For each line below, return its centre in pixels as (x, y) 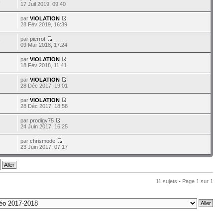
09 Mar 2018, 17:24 (44, 45)
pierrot (38, 39)
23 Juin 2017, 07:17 (44, 147)
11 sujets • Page (176, 181)
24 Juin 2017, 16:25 (44, 126)
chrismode (43, 141)
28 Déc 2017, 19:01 (44, 86)
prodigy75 (42, 120)
